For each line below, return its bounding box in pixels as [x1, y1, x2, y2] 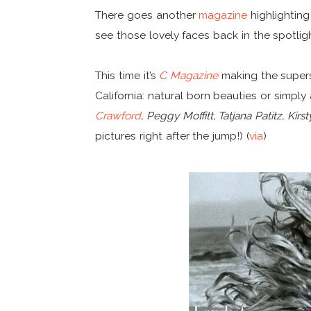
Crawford [95, 108, 141, 122]
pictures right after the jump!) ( [95, 128, 249, 142]
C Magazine [159, 68, 219, 82]
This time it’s [95, 68, 160, 82]
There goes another [95, 8, 199, 22]
